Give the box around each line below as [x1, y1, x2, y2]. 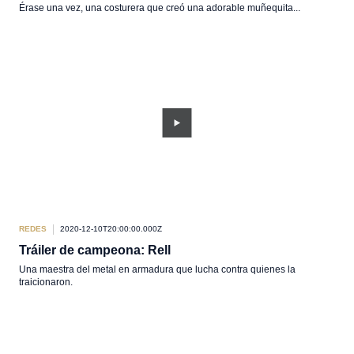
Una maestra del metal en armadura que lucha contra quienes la [19, 264, 296, 275]
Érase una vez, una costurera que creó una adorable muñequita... [19, 2, 300, 13]
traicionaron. [19, 277, 73, 288]
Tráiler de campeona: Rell [19, 243, 171, 257]
